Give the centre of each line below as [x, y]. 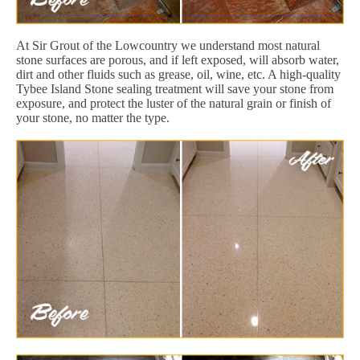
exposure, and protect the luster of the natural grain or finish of [174, 103]
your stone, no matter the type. [93, 117]
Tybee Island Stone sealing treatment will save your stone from [175, 88]
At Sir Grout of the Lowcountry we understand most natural [168, 45]
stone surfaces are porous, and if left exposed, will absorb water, [178, 59]
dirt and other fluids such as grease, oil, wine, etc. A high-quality [178, 74]
